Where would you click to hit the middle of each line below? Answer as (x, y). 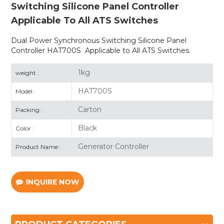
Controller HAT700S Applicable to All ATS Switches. (101, 50)
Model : (26, 91)
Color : (25, 128)
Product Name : (38, 146)
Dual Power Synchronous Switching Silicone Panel (99, 40)
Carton (88, 109)
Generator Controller (112, 146)
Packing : (29, 109)
